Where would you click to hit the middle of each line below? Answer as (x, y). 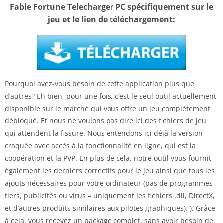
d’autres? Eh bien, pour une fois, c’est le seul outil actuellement (111, 96)
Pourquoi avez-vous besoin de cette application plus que (100, 83)
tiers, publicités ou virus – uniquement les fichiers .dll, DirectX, (110, 195)
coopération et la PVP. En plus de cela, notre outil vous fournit (108, 158)
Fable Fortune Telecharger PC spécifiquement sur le (111, 7)
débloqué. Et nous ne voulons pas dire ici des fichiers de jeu (106, 120)
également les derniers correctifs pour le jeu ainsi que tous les (110, 170)
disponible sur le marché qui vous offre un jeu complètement (108, 108)
